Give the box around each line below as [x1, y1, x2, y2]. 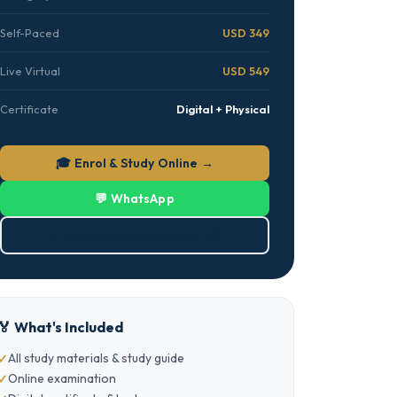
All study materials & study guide [8, 350, 184, 366]
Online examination [8, 370, 116, 386]
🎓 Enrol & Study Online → [56, 155, 214, 171]
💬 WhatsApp [95, 191, 175, 206]
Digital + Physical [176, 102, 269, 116]
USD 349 [222, 26, 269, 40]
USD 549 [222, 64, 269, 78]
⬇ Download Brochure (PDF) [49, 227, 221, 244]
